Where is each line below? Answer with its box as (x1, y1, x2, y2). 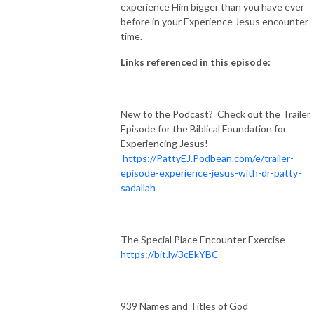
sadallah (121, 182, 156, 194)
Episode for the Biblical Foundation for (121, 123, 287, 135)
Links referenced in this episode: (121, 56, 271, 69)
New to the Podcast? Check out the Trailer (121, 108, 310, 121)
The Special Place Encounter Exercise (121, 233, 289, 246)
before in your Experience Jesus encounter (121, 15, 308, 28)
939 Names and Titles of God (121, 300, 248, 313)
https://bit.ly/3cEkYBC (121, 248, 219, 261)
